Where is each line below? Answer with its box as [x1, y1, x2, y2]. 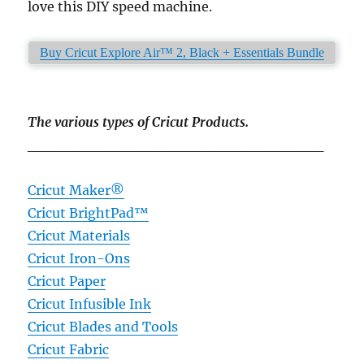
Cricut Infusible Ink [28, 296, 152, 312]
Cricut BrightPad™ [28, 205, 149, 221]
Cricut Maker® [28, 182, 125, 198]
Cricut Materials [28, 227, 131, 244]
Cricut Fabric [28, 341, 110, 357]
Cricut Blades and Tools [28, 318, 179, 335]
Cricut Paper [28, 273, 106, 289]
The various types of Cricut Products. [28, 114, 249, 130]
